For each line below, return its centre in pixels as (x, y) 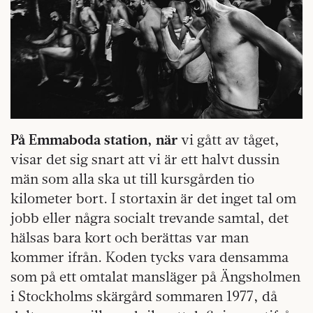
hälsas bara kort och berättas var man (130, 237)
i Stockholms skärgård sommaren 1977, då (144, 296)
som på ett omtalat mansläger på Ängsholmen (155, 276)
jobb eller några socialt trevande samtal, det (150, 217)
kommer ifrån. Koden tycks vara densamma (150, 256)
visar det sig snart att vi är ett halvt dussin (145, 159)
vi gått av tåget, (228, 139)
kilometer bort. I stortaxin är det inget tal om (153, 198)
